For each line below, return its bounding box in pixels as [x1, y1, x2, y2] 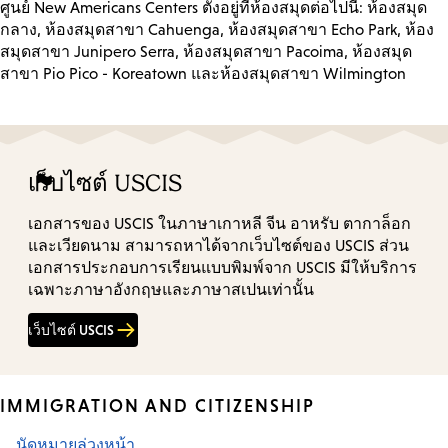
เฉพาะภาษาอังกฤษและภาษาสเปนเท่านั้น [28, 281, 314, 299]
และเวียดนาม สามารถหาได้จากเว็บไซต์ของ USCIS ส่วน [28, 237, 409, 255]
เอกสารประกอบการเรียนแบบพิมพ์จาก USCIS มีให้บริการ [28, 259, 417, 277]
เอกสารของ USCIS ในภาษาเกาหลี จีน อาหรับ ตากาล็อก [28, 215, 411, 233]
